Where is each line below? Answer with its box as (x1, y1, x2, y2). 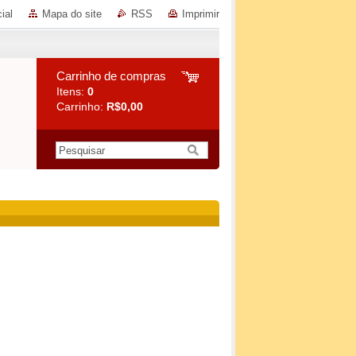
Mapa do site (42, 8, 102, 20)
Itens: (56, 85, 87, 98)
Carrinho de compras (56, 69, 166, 83)
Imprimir (182, 8, 219, 20)
